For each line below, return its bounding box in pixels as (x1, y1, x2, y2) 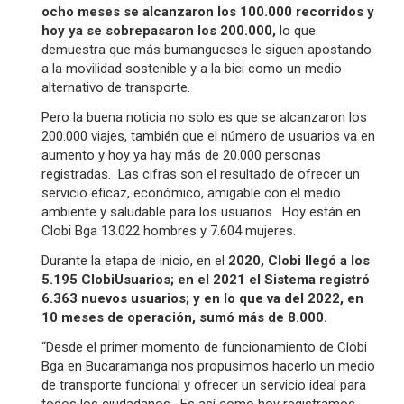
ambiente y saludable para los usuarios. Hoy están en (41, 204, 361, 220)
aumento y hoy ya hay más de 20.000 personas (41, 147, 321, 163)
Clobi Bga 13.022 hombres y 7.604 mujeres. (41, 223, 303, 239)
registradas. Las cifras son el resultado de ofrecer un (41, 166, 360, 182)
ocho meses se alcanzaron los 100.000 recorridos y (41, 4, 374, 20)
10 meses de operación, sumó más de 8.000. (41, 309, 331, 326)
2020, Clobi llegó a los (227, 252, 370, 269)
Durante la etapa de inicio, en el (41, 252, 228, 269)
